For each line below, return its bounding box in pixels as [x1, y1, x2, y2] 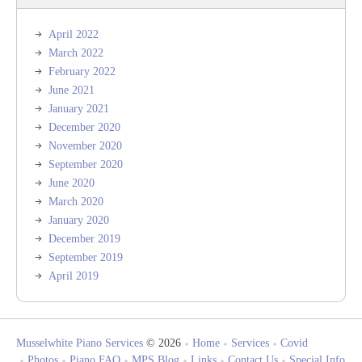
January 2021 [48, 103, 109, 115]
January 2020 [48, 214, 109, 226]
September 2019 [48, 251, 123, 263]
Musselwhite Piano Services [16, 337, 143, 349]
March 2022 [48, 47, 103, 59]
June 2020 [48, 177, 95, 189]
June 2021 [48, 84, 95, 96]
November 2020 [48, 140, 122, 152]
